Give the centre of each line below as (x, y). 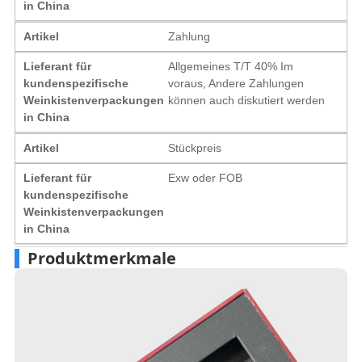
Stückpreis (195, 147)
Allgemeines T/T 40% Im (231, 66)
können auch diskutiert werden (247, 100)
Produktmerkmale (101, 258)
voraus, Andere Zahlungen (236, 83)
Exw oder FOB (206, 177)
